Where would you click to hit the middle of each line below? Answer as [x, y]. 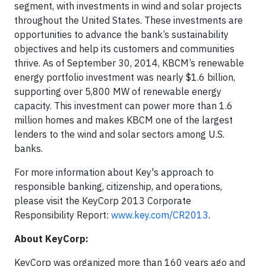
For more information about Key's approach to [114, 172]
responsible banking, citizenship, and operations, [118, 187]
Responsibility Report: [63, 215]
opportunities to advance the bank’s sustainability [121, 35]
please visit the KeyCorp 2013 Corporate [103, 201]
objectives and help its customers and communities [124, 49]
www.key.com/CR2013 [160, 215]
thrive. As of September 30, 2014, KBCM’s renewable [129, 63]
